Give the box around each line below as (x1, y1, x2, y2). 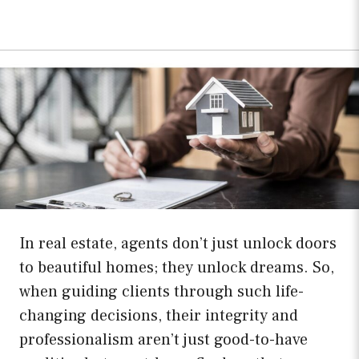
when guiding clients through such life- (19, 281, 304, 303)
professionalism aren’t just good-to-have (19, 329, 308, 351)
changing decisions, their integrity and (19, 305, 298, 327)
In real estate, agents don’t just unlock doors (19, 233, 337, 255)
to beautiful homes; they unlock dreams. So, (19, 257, 334, 279)
